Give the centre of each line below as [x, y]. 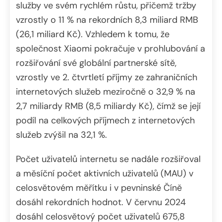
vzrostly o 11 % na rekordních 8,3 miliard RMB [107, 20]
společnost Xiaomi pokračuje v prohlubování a [111, 49]
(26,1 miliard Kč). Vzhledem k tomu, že [93, 34]
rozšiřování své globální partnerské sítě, [96, 63]
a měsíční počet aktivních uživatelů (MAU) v [105, 174]
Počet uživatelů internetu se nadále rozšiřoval [108, 159]
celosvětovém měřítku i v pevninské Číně [99, 188]
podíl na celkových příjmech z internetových [105, 121]
